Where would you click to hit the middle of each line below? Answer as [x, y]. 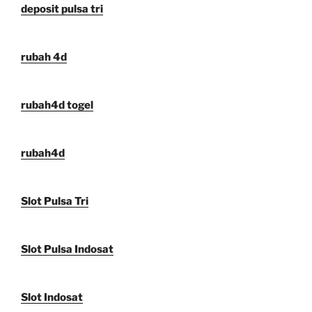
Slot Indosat [52, 298]
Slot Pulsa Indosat [67, 250]
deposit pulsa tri [62, 9]
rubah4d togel [57, 106]
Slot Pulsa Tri [55, 202]
